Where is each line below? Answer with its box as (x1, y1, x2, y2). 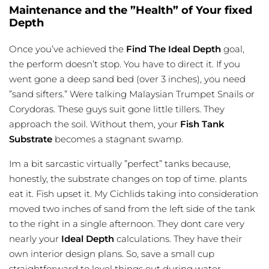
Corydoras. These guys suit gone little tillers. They (9, 103, 225, 115)
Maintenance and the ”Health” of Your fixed (9, 4, 252, 17)
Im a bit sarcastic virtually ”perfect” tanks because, (9, 158, 231, 170)
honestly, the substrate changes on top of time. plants (9, 173, 247, 185)
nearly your (9, 233, 61, 245)
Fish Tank (180, 118, 225, 130)
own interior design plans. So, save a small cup (9, 248, 214, 260)
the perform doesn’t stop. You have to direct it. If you (9, 58, 240, 70)
